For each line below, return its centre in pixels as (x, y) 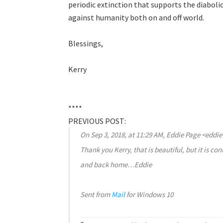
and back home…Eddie (116, 164)
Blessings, (86, 43)
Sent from (96, 194)
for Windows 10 (149, 194)
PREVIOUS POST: (97, 121)
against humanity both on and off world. (136, 17)
